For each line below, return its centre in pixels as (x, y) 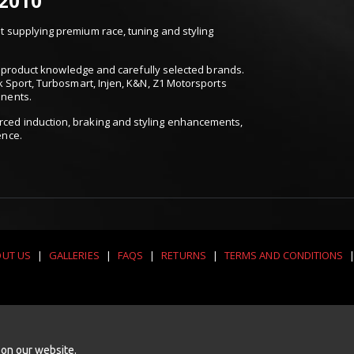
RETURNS (184, 256)
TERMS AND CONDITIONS (284, 256)
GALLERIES (74, 256)
